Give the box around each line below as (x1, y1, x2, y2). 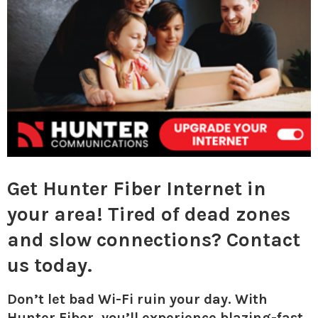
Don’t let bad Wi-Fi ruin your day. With (7, 290, 268, 307)
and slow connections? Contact (7, 227, 300, 251)
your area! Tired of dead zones (7, 202, 290, 226)
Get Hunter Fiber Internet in (7, 176, 266, 200)
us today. (7, 253, 92, 277)
